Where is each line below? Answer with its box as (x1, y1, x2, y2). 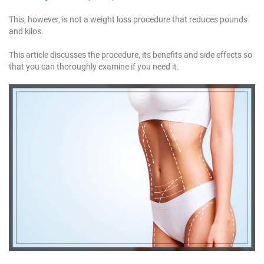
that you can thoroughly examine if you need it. (9, 62, 179, 72)
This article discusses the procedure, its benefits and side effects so (9, 50, 252, 60)
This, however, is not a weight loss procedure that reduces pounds (9, 15, 247, 25)
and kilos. (9, 27, 44, 37)
